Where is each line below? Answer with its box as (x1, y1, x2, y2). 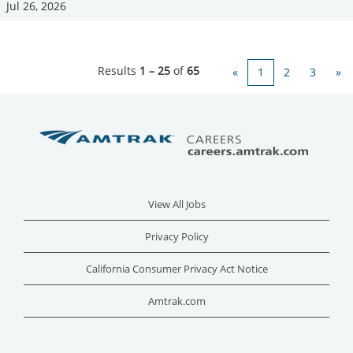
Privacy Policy (144, 229, 209, 243)
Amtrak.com (147, 294, 206, 308)
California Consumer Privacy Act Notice (85, 262, 268, 276)
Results (98, 62, 139, 78)
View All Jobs (147, 197, 206, 211)
